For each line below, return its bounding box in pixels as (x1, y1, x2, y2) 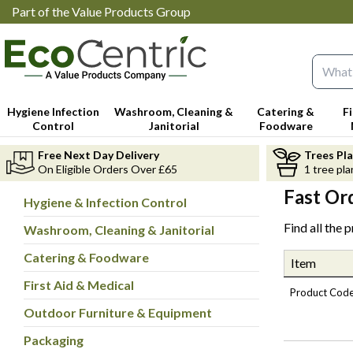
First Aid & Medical (24, 277, 134, 292)
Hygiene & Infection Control (24, 194, 187, 210)
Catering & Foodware (24, 249, 149, 265)
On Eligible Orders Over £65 (38, 162, 177, 176)
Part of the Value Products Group (12, 4, 191, 19)
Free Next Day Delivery (38, 147, 159, 162)
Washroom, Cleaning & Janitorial (24, 221, 214, 237)
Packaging (24, 332, 84, 347)
